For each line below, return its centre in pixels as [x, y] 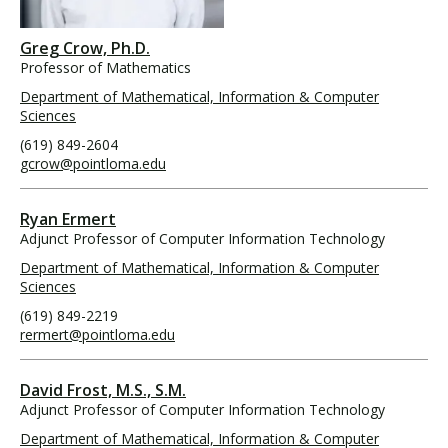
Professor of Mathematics [105, 67]
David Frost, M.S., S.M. [103, 389]
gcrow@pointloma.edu [93, 163]
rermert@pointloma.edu [97, 334]
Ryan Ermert [68, 218]
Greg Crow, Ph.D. [85, 47]
